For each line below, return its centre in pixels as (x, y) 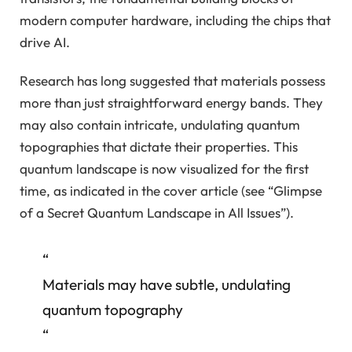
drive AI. (45, 42)
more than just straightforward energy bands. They (171, 102)
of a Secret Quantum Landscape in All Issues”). (157, 212)
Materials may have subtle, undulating (166, 285)
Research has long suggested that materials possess (172, 80)
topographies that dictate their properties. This (159, 146)
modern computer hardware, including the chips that (175, 20)
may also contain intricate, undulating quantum (160, 124)
